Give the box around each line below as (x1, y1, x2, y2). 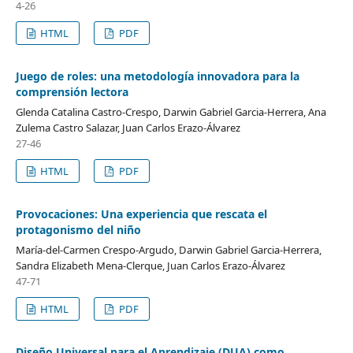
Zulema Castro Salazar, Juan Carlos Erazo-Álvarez (15, 120, 240, 135)
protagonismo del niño (15, 221, 141, 237)
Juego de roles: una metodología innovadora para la (15, 68, 299, 84)
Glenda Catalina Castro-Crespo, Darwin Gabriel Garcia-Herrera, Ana (15, 104, 326, 119)
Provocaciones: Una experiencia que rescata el (15, 206, 267, 221)
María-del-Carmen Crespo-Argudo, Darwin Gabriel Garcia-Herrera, (15, 242, 321, 257)
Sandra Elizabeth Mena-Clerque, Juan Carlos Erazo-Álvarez (15, 258, 285, 273)
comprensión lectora (15, 84, 128, 99)
